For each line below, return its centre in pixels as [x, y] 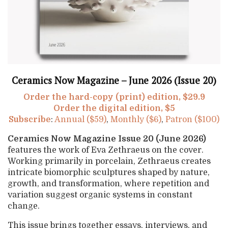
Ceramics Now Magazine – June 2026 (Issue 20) [114, 80]
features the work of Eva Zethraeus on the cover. [106, 150]
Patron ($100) [192, 120]
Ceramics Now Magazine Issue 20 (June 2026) [107, 139]
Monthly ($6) [136, 120]
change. [24, 206]
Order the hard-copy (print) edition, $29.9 [114, 97]
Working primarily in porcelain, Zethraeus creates [109, 162]
